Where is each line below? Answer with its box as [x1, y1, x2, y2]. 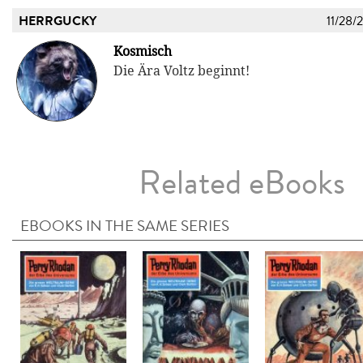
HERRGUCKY [19, 11, 96, 32]
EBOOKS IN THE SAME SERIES [20, 215, 229, 237]
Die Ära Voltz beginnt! [113, 62, 250, 80]
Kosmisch [113, 43, 172, 61]
